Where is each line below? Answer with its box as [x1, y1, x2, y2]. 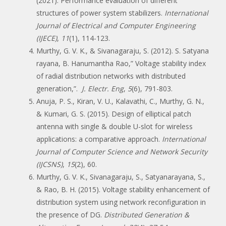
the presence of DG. [36, 209, 104, 219]
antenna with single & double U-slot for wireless [36, 121, 193, 131]
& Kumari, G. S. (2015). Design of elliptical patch [36, 108, 191, 119]
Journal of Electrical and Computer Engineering [36, 20, 196, 30]
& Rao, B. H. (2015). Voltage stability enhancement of [36, 184, 210, 194]
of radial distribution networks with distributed [36, 71, 186, 81]
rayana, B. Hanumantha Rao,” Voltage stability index [36, 58, 206, 68]
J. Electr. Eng [80, 83, 124, 93]
